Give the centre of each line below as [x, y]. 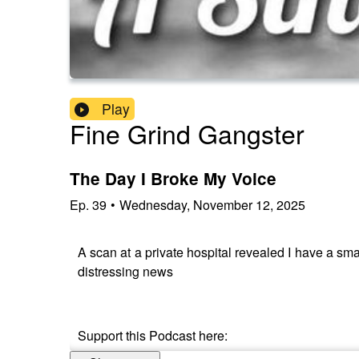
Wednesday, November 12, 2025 [212, 204]
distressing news [125, 271]
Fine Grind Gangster [187, 133]
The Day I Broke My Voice [173, 179]
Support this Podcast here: [153, 335]
